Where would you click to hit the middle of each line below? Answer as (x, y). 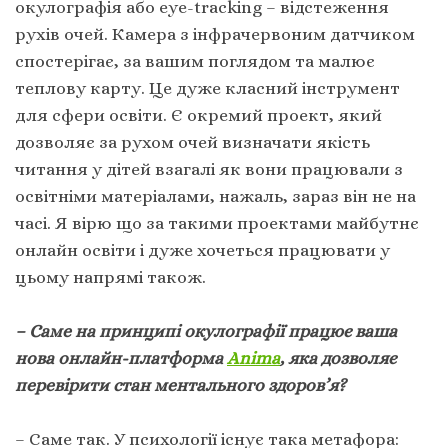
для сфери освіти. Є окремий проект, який (198, 115)
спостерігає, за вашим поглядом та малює (195, 61)
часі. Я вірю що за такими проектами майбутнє (217, 223)
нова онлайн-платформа (121, 358)
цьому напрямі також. (110, 277)
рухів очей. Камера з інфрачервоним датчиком (215, 34)
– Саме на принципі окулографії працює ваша (206, 331)
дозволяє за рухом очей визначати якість (192, 142)
